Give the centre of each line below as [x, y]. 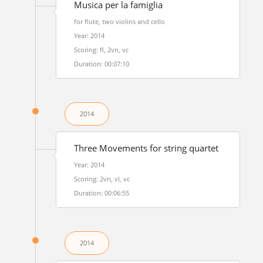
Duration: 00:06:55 [101, 193]
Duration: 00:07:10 [101, 64]
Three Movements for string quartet [146, 148]
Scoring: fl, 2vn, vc [101, 50]
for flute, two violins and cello [119, 21]
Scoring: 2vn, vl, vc [102, 179]
